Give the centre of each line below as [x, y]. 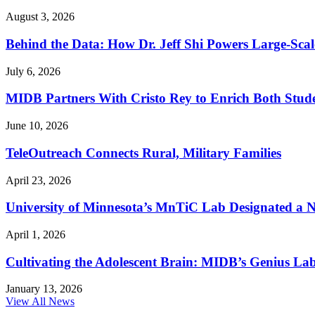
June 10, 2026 [37, 126]
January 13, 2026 [44, 289]
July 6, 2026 [33, 71]
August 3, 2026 [40, 17]
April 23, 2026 [38, 180]
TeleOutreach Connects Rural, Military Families [143, 153]
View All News [40, 302]
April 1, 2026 [36, 234]
